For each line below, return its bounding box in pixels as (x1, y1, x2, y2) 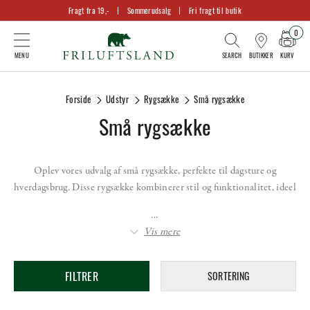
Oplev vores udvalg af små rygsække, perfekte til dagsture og (34, 164, 276, 179)
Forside (66, 92, 91, 107)
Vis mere (143, 225, 181, 239)
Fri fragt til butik (189, 4, 241, 16)
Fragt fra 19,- (69, 4, 110, 16)
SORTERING (207, 268, 250, 284)
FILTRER (64, 268, 99, 285)
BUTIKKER (248, 51, 273, 61)
